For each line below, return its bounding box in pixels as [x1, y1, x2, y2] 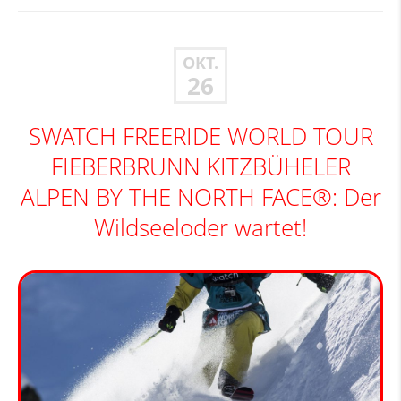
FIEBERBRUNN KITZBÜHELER [50, 151, 351, 183]
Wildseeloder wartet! [94, 212, 307, 243]
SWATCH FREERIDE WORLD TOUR [28, 121, 373, 152]
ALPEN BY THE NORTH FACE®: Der [20, 182, 381, 213]
